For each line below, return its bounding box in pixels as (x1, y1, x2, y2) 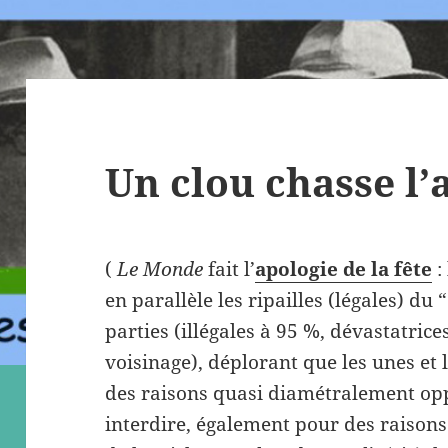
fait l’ (203, 256, 256, 283)
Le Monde (117, 256, 204, 283)
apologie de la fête (255, 256, 433, 283)
